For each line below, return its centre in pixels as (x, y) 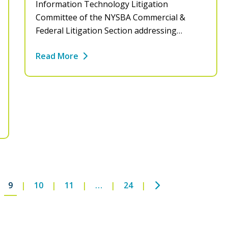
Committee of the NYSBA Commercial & (110, 18)
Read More (57, 56)
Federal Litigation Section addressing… (109, 31)
